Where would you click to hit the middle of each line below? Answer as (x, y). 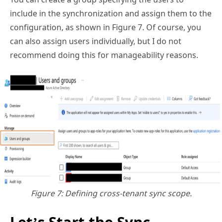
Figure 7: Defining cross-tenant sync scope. (111, 193)
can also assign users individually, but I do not (96, 41)
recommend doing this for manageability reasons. (104, 55)
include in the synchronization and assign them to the (111, 13)
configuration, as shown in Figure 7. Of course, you (106, 27)
